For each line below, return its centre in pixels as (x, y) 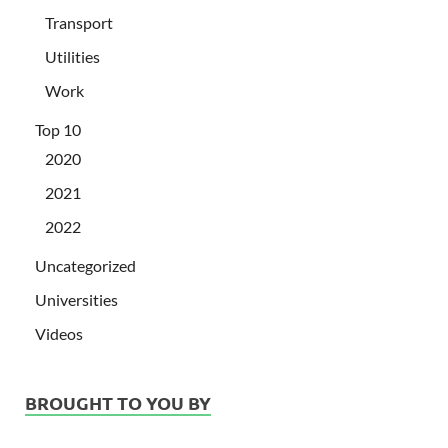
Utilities (72, 56)
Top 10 (58, 129)
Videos (59, 333)
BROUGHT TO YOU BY (118, 402)
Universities (76, 299)
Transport (79, 22)
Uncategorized (85, 265)
